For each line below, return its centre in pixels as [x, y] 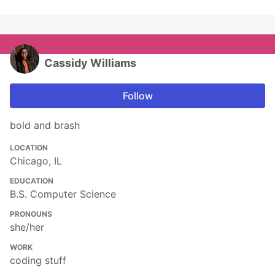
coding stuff [38, 261]
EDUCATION [32, 181]
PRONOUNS [31, 214]
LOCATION [29, 148]
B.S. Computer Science [63, 194]
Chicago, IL [36, 161]
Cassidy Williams [90, 63]
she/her [27, 227]
